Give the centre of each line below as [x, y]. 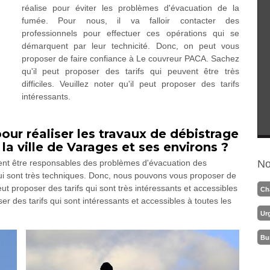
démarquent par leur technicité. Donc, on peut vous [130, 46]
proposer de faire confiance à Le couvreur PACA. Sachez [130, 58]
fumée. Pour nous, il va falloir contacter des [130, 20]
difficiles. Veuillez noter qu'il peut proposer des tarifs [130, 84]
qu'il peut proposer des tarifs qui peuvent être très [130, 71]
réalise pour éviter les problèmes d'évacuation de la [130, 8]
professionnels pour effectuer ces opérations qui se [130, 33]
